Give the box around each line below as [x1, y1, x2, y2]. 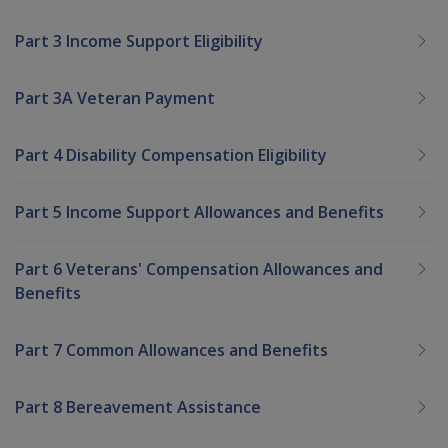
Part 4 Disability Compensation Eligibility [15, 143, 327, 166]
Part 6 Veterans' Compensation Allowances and [15, 257, 383, 280]
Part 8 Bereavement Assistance [15, 395, 261, 418]
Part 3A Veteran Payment [15, 86, 215, 109]
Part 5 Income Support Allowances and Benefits [15, 200, 384, 223]
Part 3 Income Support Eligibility [15, 29, 263, 52]
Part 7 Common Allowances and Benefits [15, 338, 328, 361]
